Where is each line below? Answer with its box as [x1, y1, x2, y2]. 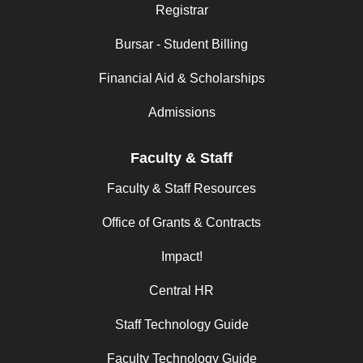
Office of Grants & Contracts [102, 216, 261, 230]
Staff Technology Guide [114, 318, 249, 332]
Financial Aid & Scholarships [98, 71, 265, 86]
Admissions [147, 105, 216, 120]
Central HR [149, 284, 214, 298]
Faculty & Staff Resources [107, 181, 256, 196]
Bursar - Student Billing [115, 37, 248, 52]
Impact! [160, 250, 203, 264]
